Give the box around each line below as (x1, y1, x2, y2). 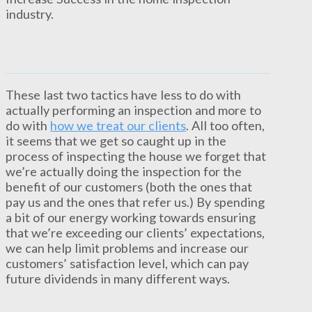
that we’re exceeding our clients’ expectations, (6, 224, 265, 240)
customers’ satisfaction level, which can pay (6, 255, 249, 271)
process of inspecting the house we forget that (6, 148, 266, 164)
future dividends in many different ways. (6, 270, 230, 286)
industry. (6, 6, 54, 22)
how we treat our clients (50, 117, 186, 133)
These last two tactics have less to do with (6, 86, 241, 102)
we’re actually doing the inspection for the (6, 163, 242, 179)
